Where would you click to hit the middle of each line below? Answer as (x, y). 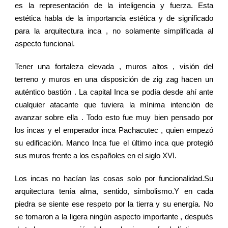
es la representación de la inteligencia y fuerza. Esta (114, 6)
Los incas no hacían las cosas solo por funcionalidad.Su (114, 179)
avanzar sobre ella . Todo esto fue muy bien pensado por (114, 118)
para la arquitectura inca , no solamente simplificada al (114, 31)
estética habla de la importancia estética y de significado (114, 18)
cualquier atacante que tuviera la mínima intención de (114, 105)
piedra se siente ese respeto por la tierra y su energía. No (114, 204)
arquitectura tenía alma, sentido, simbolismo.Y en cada (114, 191)
